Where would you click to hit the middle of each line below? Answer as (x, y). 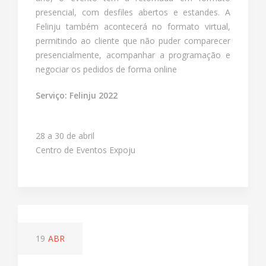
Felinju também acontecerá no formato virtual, (133, 27)
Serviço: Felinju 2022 (77, 96)
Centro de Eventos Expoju (85, 150)
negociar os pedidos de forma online (106, 69)
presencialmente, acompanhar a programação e (133, 55)
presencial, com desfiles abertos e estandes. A (133, 12)
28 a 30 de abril (65, 136)
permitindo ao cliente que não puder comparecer (133, 41)
